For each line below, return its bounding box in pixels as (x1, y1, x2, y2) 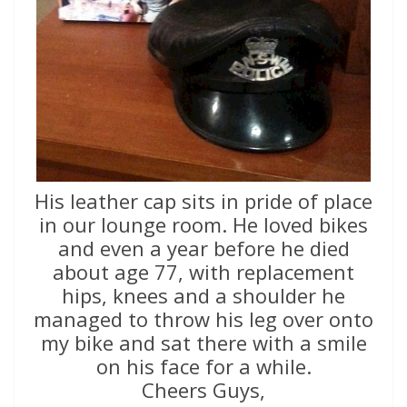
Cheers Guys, (142, 376, 265, 404)
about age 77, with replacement (53, 258, 354, 286)
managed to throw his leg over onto (34, 305, 373, 333)
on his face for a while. (95, 352, 312, 381)
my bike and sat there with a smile (40, 329, 367, 357)
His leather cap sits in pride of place (35, 187, 372, 215)
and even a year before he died (57, 234, 350, 263)
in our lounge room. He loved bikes (39, 211, 368, 239)
